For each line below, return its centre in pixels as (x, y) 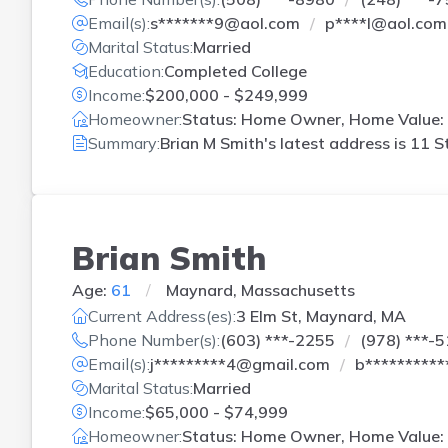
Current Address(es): (162, 316)
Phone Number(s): (154, 340)
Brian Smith (169, 257)
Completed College (235, 71)
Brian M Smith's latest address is (285, 143)
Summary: (124, 143)
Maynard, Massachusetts (260, 289)
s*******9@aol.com (225, 23)
